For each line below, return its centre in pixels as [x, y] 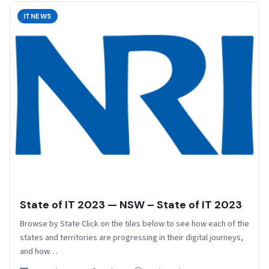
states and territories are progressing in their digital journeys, [131, 238]
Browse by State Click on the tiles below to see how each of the [134, 224]
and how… [39, 252]
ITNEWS [38, 17]
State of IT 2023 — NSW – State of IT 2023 [131, 205]
